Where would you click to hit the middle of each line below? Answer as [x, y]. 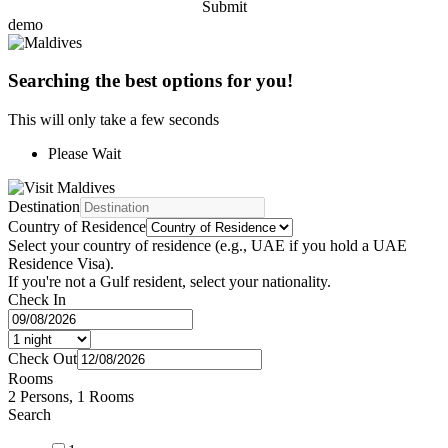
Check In [37, 299]
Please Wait [84, 153]
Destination [44, 206]
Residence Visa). [61, 263]
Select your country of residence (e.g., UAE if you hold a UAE [207, 245]
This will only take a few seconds [113, 119]
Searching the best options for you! [150, 81]
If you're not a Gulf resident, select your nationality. [169, 281]
